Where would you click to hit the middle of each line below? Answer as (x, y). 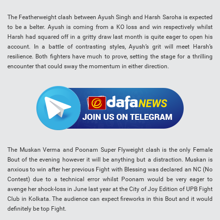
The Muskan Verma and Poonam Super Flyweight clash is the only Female (110, 150)
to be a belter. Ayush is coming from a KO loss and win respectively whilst (110, 27)
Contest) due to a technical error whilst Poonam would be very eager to (110, 179)
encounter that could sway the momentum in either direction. (88, 67)
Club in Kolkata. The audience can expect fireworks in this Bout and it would (110, 199)
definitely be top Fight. (37, 209)
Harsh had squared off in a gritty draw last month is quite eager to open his (110, 37)
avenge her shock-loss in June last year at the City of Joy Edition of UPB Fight (110, 189)
